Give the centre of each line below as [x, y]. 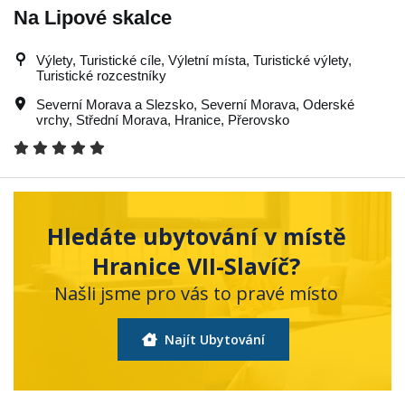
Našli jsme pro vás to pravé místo [196, 293]
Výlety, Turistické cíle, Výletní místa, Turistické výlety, [194, 60]
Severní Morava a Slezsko [115, 104]
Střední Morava [122, 119]
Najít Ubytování [212, 339]
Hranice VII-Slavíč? [196, 265]
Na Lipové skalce [93, 17]
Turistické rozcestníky [101, 75]
